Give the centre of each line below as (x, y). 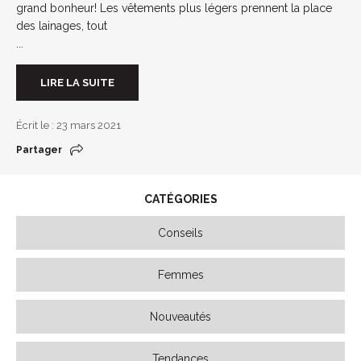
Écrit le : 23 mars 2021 (68, 125)
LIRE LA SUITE (77, 82)
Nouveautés (180, 316)
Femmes (180, 274)
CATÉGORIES (180, 199)
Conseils (180, 232)
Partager (39, 149)
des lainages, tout (62, 25)
